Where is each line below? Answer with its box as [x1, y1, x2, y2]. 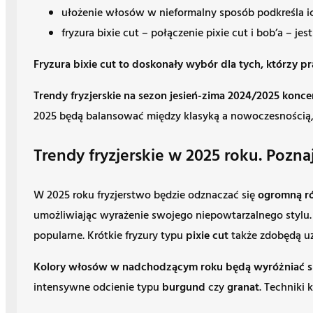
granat [227, 278, 259, 297]
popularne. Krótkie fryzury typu [34, 226, 186, 245]
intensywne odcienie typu [34, 278, 162, 297]
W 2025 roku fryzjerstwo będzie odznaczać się [34, 186, 258, 205]
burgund [162, 278, 205, 297]
